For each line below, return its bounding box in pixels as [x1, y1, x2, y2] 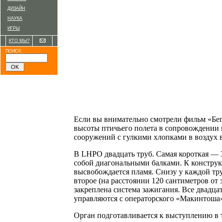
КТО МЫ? [8, 38, 30, 43]
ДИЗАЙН [7, 6, 25, 11]
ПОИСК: [5, 49, 22, 54]
